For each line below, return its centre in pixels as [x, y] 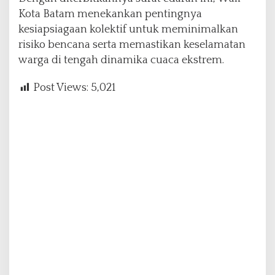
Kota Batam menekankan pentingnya [110, 14]
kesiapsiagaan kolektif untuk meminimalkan [128, 30]
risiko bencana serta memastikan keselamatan [132, 45]
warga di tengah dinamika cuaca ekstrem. [121, 60]
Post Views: [61, 88]
